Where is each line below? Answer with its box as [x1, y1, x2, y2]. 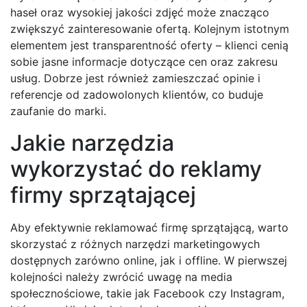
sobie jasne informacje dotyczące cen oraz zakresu [10, 55, 278, 69]
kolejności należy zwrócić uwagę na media [10, 270, 232, 284]
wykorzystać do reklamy [10, 156, 262, 183]
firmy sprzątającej [10, 182, 196, 209]
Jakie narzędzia [10, 130, 174, 157]
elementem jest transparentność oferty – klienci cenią [10, 38, 288, 53]
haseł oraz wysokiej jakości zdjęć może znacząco [10, 5, 269, 20]
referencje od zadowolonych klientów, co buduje [10, 88, 263, 102]
